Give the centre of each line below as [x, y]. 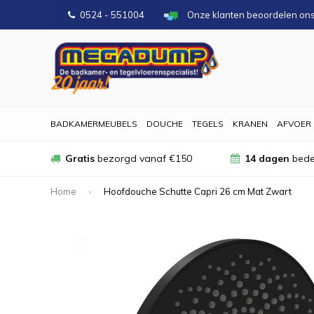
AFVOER [294, 124]
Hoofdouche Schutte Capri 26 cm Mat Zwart [198, 191]
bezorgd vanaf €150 [143, 158]
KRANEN [250, 124]
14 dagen [267, 158]
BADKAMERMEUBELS [94, 124]
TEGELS [208, 124]
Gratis [80, 158]
